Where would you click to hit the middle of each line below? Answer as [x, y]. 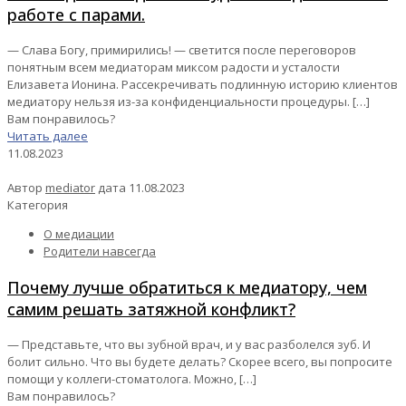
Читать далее [48, 136]
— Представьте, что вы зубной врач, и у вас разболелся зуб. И [189, 345]
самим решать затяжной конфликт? [151, 309]
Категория [38, 205]
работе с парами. [76, 15]
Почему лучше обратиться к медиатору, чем [187, 288]
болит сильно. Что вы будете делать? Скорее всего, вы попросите [200, 362]
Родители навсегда [100, 251]
